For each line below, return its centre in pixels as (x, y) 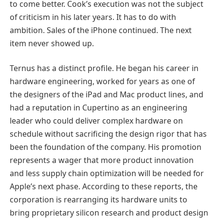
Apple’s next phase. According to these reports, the (104, 187)
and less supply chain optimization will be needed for (107, 173)
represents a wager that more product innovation (102, 160)
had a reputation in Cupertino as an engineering (99, 108)
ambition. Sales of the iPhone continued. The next (101, 30)
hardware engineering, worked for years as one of (102, 82)
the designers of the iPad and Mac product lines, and (107, 95)
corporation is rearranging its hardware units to (99, 200)
